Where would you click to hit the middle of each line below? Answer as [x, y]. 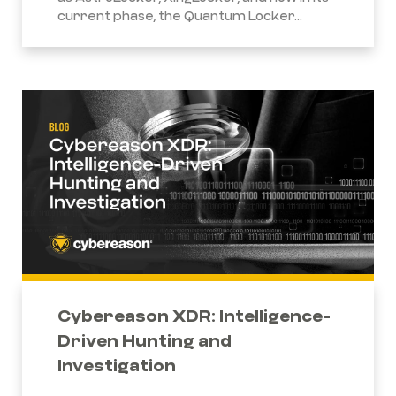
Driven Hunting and [145, 339]
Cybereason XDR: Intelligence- [194, 315]
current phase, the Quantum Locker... [180, 15]
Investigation [117, 364]
